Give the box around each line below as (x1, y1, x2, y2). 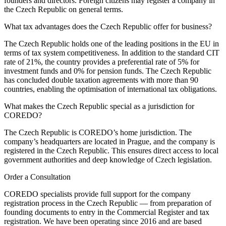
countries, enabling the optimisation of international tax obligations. (4, 85, 217, 94)
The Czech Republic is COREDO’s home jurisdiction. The (4, 128, 192, 137)
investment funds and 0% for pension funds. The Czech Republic (4, 67, 211, 76)
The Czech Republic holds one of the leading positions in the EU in (4, 39, 219, 48)
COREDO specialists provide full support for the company (4, 190, 191, 199)
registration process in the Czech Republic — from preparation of (4, 199, 211, 208)
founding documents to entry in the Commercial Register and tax (4, 208, 209, 217)
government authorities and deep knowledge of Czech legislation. (4, 155, 212, 164)
